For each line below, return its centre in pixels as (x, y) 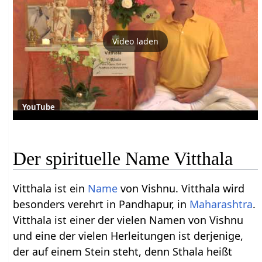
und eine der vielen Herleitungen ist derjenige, (128, 235)
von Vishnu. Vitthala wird (181, 188)
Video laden (136, 41)
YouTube (39, 107)
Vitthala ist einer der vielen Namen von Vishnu (128, 220)
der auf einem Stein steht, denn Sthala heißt (123, 251)
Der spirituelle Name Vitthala (123, 158)
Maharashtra (221, 204)
